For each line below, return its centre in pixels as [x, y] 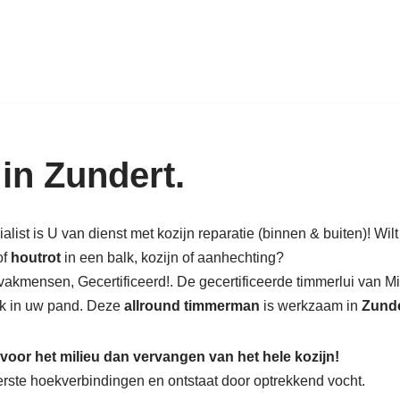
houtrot [37, 258]
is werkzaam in [309, 306]
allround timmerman [192, 306]
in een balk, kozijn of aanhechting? [174, 258]
